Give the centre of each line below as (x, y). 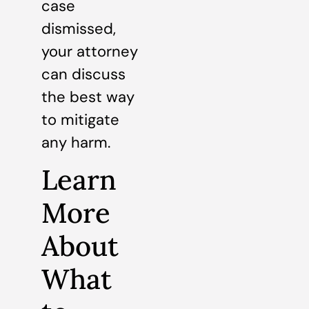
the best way (88, 97)
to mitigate (80, 119)
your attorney (90, 51)
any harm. (76, 142)
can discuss (83, 74)
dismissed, (79, 28)
